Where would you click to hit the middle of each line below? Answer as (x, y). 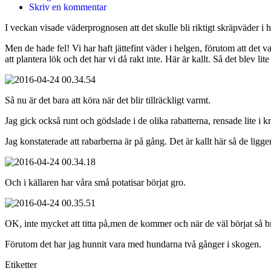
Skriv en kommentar (68, 7)
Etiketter (21, 264)
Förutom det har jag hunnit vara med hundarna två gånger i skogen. (133, 244)
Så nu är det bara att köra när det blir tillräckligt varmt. (108, 100)
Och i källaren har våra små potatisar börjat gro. (95, 182)
